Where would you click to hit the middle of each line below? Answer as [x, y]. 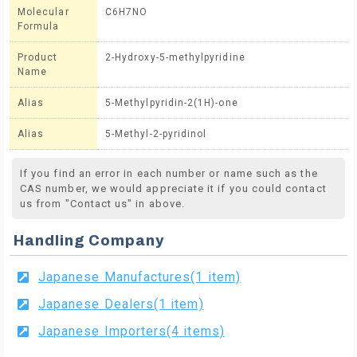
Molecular [43, 12]
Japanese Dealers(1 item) [121, 304]
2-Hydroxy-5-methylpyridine [175, 57]
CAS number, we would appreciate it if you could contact [173, 188]
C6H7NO [127, 12]
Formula [39, 26]
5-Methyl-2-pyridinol [156, 134]
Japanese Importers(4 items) [131, 331]
